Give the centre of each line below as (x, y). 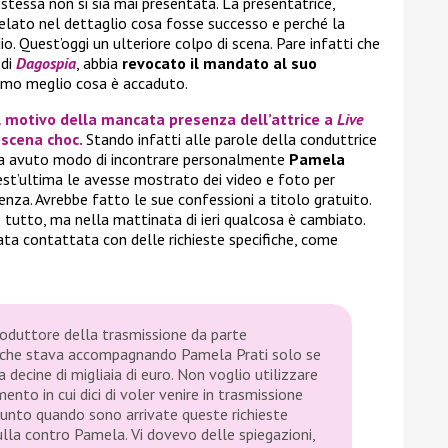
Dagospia (46, 63)
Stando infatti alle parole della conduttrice (231, 139)
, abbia (99, 63)
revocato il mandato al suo (219, 63)
